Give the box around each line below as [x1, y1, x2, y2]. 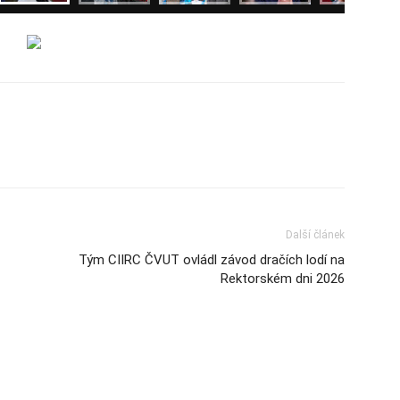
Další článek [286, 228, 345, 241]
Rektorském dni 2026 [221, 270, 345, 287]
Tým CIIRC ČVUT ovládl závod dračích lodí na [79, 251, 345, 268]
